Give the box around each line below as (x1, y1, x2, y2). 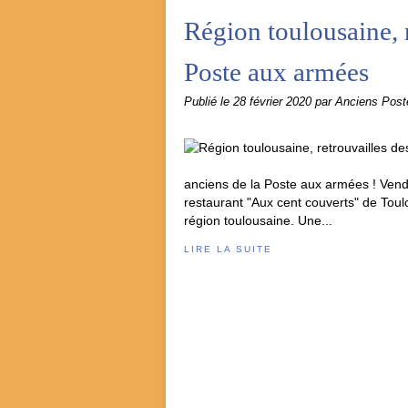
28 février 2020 (233, 96, 315, 108)
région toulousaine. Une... (184, 213, 332, 228)
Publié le (184, 96, 233, 108)
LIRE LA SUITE (184, 244, 272, 254)
